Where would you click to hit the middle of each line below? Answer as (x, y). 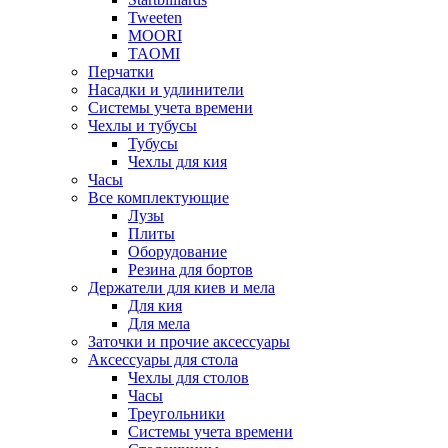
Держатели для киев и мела (181, 288)
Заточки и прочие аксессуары (189, 342)
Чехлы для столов (188, 378)
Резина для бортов (190, 270)
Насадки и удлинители (166, 90)
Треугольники (176, 414)
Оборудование (177, 252)
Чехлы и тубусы (142, 126)
